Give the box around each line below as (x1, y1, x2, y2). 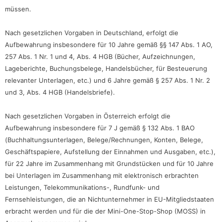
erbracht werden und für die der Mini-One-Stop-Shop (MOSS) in (5, 207, 206, 215)
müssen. (5, 4, 31, 13)
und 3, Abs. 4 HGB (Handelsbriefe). (5, 88, 115, 96)
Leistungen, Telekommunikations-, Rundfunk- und (5, 183, 160, 191)
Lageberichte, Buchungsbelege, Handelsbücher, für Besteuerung (5, 64, 207, 72)
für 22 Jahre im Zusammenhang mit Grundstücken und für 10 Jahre (5, 159, 214, 167)
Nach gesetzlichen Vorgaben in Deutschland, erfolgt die (5, 28, 178, 37)
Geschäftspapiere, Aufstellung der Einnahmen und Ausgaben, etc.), (5, 147, 216, 156)
